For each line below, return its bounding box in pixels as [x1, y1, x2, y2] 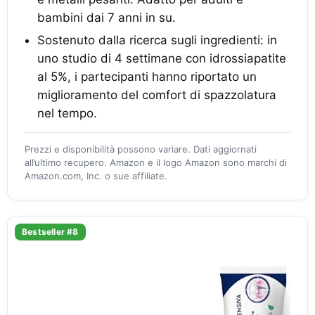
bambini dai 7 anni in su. [37, 11, 176, 25]
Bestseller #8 [22, 226, 79, 237]
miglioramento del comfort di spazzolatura [37, 88, 276, 102]
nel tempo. [37, 106, 97, 120]
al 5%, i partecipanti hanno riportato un [37, 70, 257, 84]
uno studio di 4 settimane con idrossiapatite [37, 51, 286, 65]
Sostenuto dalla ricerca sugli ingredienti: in [37, 33, 277, 47]
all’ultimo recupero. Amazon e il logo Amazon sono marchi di [25, 157, 287, 168]
